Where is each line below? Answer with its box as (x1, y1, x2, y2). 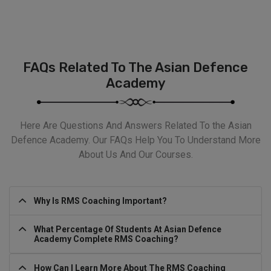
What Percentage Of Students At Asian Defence (34, 224, 221, 234)
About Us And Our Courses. (78, 148, 193, 160)
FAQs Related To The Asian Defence (23, 59, 248, 76)
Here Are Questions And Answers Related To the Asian (19, 119, 252, 131)
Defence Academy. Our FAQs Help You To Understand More (10, 134, 261, 146)
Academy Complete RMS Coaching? (34, 233, 178, 244)
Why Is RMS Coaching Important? (34, 195, 167, 206)
